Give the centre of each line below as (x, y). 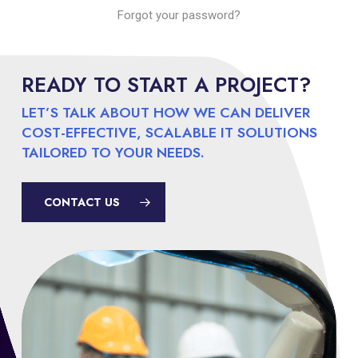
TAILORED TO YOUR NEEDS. (113, 153)
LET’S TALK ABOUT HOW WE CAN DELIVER (166, 113)
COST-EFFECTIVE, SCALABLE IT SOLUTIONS (170, 133)
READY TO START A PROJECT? (167, 86)
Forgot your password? (179, 15)
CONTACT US (82, 203)
